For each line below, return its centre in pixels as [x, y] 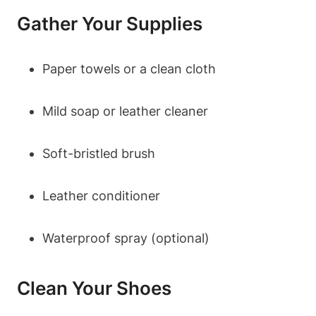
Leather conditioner [101, 196]
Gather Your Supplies [110, 24]
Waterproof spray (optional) [126, 238]
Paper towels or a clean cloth [129, 69]
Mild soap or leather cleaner [125, 111]
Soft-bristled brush [99, 153]
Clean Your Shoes [94, 288]
